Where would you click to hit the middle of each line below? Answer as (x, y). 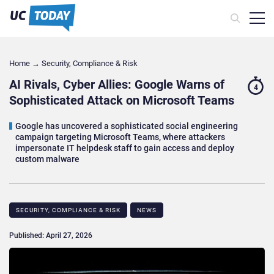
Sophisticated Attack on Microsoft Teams (122, 101)
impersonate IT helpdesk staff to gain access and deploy (125, 148)
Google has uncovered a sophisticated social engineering (127, 126)
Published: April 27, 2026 (51, 236)
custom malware (47, 159)
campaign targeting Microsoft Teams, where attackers (120, 137)
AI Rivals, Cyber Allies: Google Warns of (117, 85)
